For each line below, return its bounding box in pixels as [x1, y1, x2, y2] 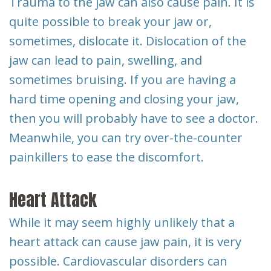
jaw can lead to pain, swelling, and [9, 51, 202, 68]
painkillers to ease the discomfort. [9, 148, 204, 165]
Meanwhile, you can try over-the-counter [9, 129, 243, 146]
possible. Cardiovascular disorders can [9, 252, 227, 269]
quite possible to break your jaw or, [9, 13, 212, 30]
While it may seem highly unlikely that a [9, 214, 235, 230]
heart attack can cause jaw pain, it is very [9, 233, 241, 250]
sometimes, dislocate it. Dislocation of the [9, 32, 246, 49]
